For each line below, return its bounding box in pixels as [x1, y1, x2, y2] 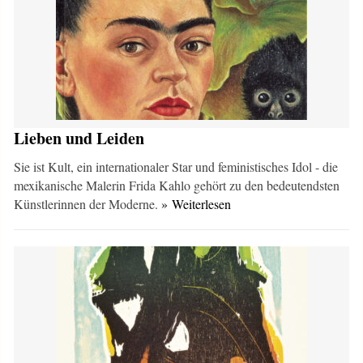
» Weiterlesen [161, 195, 232, 212]
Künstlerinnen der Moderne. [14, 195, 162, 212]
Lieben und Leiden [14, 126, 145, 150]
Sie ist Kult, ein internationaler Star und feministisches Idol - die [14, 158, 339, 175]
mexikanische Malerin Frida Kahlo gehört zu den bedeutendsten [14, 177, 340, 194]
